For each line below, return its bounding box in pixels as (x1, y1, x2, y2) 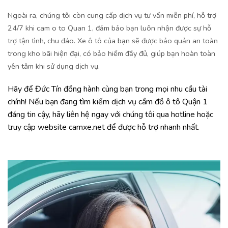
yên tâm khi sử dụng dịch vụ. (8, 61, 100, 71)
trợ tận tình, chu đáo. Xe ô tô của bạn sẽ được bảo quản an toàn (8, 35, 218, 46)
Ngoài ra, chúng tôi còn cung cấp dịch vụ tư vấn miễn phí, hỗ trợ (8, 10, 216, 20)
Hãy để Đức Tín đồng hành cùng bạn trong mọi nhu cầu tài (8, 83, 207, 95)
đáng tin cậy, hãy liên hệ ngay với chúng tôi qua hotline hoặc (8, 109, 213, 121)
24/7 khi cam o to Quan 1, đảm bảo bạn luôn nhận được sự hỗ (8, 22, 211, 33)
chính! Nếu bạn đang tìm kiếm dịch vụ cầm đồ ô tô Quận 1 (8, 96, 208, 108)
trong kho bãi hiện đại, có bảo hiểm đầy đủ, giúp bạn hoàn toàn (8, 48, 215, 59)
